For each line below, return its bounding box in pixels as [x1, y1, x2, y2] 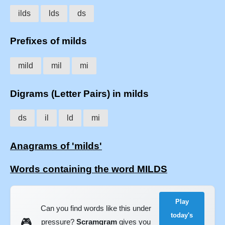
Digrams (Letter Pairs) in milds [10, 88, 149, 99]
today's [171, 211, 193, 219]
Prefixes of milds [10, 36, 87, 47]
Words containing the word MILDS [10, 163, 167, 174]
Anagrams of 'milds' [10, 141, 102, 152]
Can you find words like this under [40, 204, 151, 213]
